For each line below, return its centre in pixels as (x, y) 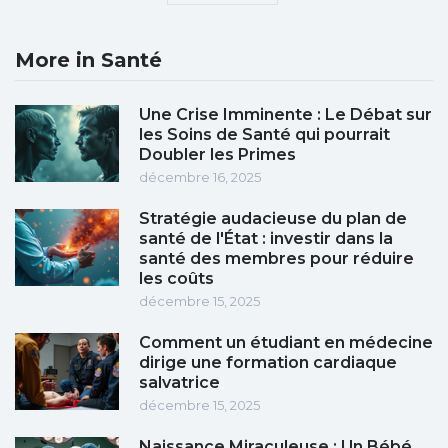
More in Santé (88, 60)
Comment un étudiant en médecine (286, 343)
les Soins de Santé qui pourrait (264, 135)
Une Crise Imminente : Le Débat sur (285, 115)
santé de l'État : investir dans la (266, 239)
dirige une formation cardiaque (268, 363)
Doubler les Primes (217, 155)
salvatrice (179, 383)
